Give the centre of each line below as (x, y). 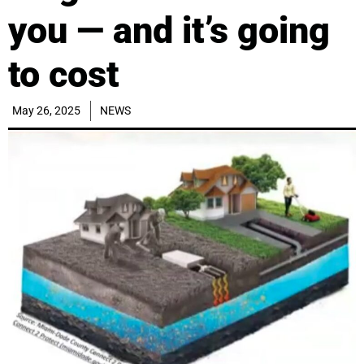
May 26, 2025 (46, 111)
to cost (63, 75)
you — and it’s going (169, 31)
